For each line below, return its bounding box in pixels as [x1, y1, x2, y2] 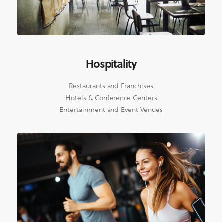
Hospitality [85, 55, 137, 71]
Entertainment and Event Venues [59, 104, 163, 114]
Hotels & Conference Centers [65, 92, 157, 103]
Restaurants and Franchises [69, 80, 153, 91]
